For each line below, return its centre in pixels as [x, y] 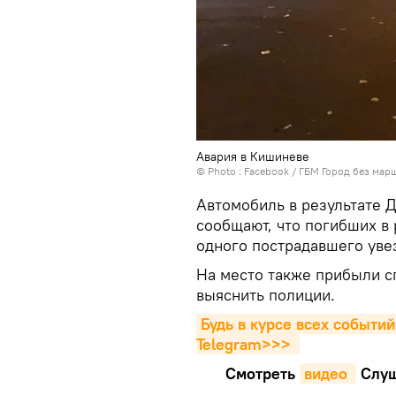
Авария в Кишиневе [253, 156]
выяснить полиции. [266, 295]
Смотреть [263, 373]
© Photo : [220, 171]
